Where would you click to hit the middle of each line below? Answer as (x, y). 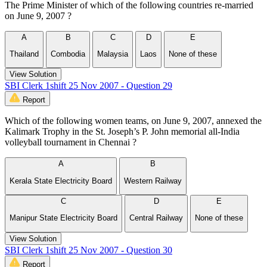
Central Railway (156, 218)
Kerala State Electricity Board (61, 181)
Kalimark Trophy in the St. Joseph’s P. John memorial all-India (122, 132)
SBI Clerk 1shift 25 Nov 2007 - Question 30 (89, 250)
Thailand (24, 54)
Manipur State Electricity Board (63, 218)
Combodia (68, 54)
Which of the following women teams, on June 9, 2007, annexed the (133, 121)
